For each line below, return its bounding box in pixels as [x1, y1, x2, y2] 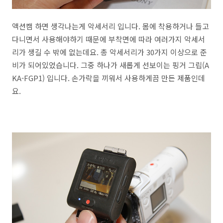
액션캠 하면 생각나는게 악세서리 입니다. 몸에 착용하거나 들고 [12, 20, 209, 31]
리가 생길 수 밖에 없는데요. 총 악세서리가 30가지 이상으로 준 [12, 46, 207, 57]
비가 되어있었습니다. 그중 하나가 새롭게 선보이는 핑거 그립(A [12, 59, 209, 70]
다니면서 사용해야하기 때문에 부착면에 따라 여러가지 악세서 [12, 33, 205, 44]
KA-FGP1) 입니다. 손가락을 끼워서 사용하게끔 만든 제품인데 [12, 72, 205, 83]
